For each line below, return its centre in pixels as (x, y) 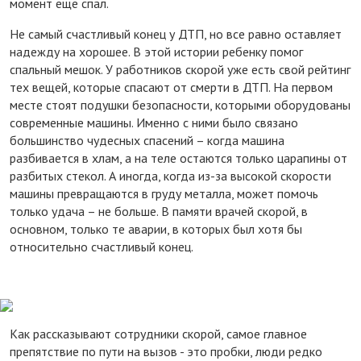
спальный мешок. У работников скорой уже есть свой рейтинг (180, 69)
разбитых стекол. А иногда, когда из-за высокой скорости (170, 175)
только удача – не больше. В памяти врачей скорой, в (159, 211)
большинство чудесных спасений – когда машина (147, 140)
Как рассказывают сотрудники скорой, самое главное (158, 333)
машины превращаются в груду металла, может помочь (164, 193)
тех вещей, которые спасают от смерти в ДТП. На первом (171, 87)
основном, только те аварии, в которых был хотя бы (156, 228)
